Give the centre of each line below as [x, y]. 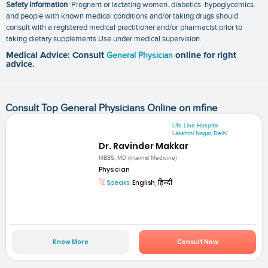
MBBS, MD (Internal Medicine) [138, 158]
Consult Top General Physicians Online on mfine [111, 108]
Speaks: [118, 183]
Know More [70, 242]
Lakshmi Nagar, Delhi [200, 133]
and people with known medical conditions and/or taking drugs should [122, 16]
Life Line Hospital [196, 125]
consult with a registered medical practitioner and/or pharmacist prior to [124, 27]
